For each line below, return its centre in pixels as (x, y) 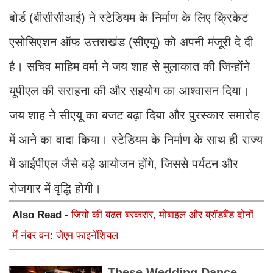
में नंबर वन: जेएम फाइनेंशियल (65, 236)
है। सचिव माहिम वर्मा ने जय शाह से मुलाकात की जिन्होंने (129, 67)
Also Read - (42, 215)
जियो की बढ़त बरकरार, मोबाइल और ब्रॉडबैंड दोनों (162, 215)
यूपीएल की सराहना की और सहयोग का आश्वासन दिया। (129, 91)
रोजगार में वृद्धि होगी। (55, 189)
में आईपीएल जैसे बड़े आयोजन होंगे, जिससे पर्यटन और (124, 164)
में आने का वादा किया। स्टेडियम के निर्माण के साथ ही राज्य (136, 140)
